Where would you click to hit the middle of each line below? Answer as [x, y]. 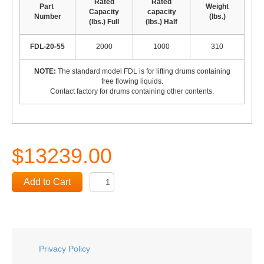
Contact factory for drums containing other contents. [132, 91]
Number [47, 16]
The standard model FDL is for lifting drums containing [143, 71]
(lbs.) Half [161, 22]
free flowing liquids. [132, 81]
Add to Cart [47, 182]
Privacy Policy [65, 249]
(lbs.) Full [104, 22]
